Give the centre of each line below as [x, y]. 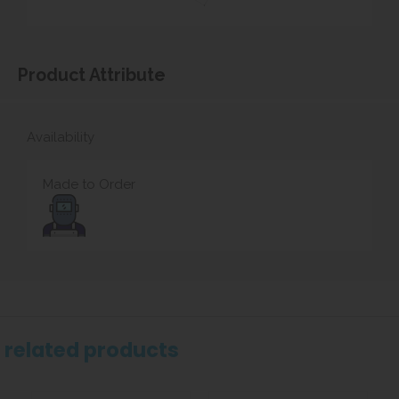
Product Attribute [92, 75]
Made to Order [89, 184]
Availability [61, 137]
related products [92, 350]
